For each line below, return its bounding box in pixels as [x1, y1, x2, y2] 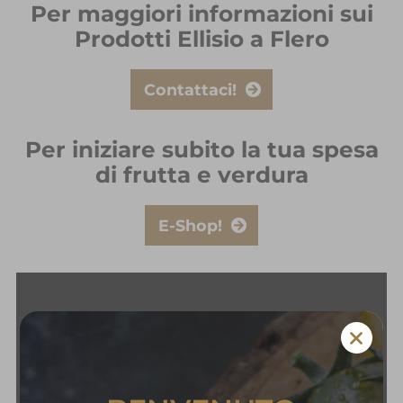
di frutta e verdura [94, 160, 309, 188]
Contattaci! [144, 79, 237, 99]
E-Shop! [158, 215, 222, 235]
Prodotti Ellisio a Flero [74, 24, 329, 52]
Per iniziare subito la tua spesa [24, 135, 379, 163]
